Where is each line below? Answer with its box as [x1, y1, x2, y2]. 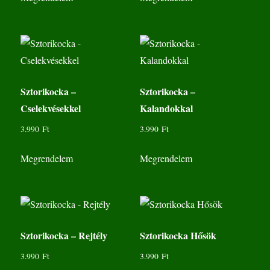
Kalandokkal [139, 101, 193, 116]
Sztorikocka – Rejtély [20, 228, 108, 242]
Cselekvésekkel [20, 101, 81, 116]
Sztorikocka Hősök [139, 228, 216, 242]
